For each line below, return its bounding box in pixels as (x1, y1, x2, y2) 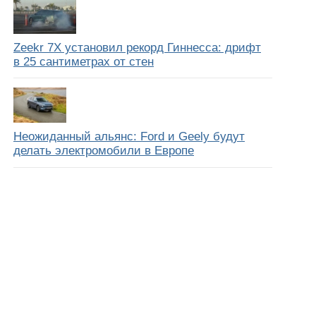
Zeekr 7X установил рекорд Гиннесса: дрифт (13, 40, 261, 54)
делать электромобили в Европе (13, 143, 194, 157)
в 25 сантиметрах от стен (13, 54, 154, 68)
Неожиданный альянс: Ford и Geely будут (13, 129, 245, 143)
